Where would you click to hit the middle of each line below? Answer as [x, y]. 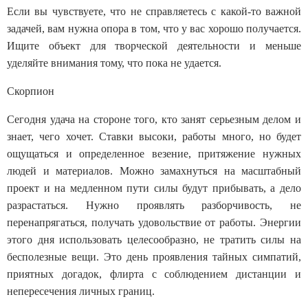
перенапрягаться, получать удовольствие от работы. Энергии [154, 222]
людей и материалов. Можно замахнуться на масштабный [154, 170]
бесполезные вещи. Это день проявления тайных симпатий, [154, 256]
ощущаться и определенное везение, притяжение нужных [154, 153]
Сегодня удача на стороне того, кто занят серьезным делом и [154, 119]
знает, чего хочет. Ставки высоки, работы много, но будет [154, 136]
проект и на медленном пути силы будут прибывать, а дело [154, 188]
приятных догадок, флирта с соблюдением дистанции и [154, 274]
